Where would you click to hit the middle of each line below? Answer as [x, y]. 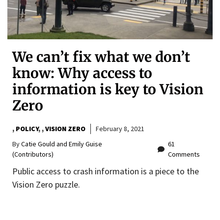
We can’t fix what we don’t [101, 57]
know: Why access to [82, 73]
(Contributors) [33, 154]
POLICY [27, 129]
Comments [184, 154]
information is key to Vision [108, 90]
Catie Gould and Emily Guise [62, 144]
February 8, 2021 [120, 129]
